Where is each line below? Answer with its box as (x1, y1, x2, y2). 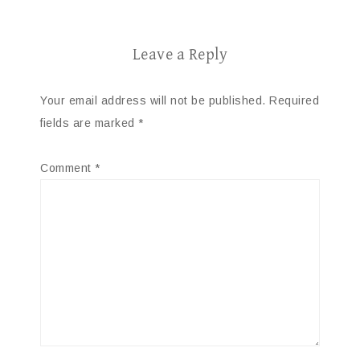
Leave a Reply (132, 45, 228, 64)
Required (269, 93, 319, 107)
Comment (40, 161, 95, 174)
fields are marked (40, 116, 138, 129)
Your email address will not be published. (40, 93, 266, 107)
